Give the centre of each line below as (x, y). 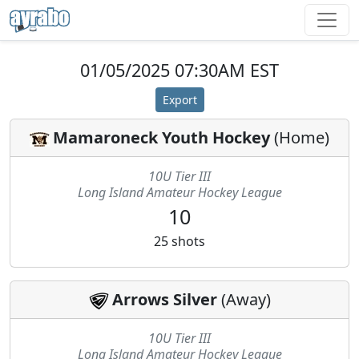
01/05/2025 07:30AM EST (179, 70)
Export (179, 100)
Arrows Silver (164, 299)
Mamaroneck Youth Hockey (161, 137)
